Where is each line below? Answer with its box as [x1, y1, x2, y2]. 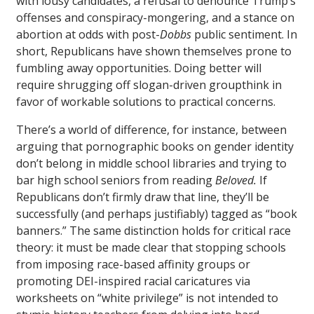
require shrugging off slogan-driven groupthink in [16, 76, 282, 93]
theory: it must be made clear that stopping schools [16, 239, 286, 255]
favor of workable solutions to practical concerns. [16, 93, 275, 109]
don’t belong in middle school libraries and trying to [16, 155, 287, 171]
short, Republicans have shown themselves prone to [16, 43, 292, 59]
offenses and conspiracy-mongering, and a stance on [16, 9, 294, 25]
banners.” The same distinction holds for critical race [16, 222, 291, 238]
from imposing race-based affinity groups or [16, 256, 250, 272]
